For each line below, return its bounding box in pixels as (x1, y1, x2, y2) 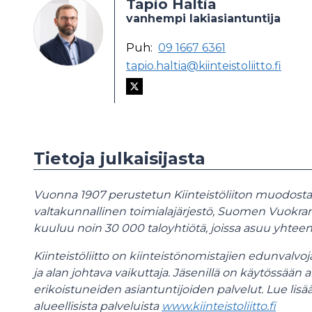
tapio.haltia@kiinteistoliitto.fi (126, 59, 281, 72)
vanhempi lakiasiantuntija (126, 12, 281, 25)
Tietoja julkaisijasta (33, 148, 205, 169)
